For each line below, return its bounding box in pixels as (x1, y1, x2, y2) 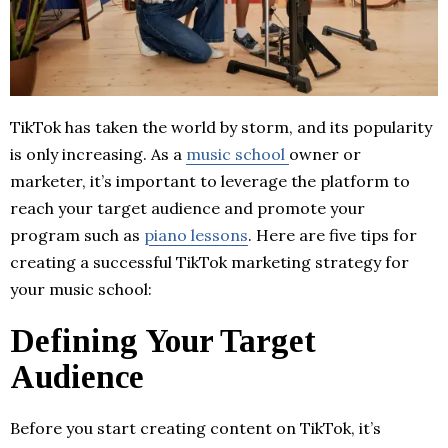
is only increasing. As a (10, 144, 186, 165)
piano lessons (144, 225, 248, 246)
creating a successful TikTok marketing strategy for (10, 252, 409, 273)
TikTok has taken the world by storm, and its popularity (10, 117, 432, 138)
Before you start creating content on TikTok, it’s (10, 418, 381, 439)
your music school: (10, 279, 152, 300)
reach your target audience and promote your (10, 198, 365, 219)
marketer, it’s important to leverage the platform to (10, 171, 410, 192)
